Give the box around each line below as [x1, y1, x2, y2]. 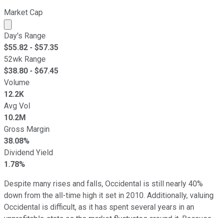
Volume [4, 77, 30, 87]
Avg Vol [4, 101, 30, 110]
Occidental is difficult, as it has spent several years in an [4, 202, 194, 212]
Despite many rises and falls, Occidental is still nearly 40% [4, 179, 203, 188]
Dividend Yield [4, 147, 53, 157]
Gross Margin [4, 124, 50, 134]
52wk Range [4, 54, 46, 64]
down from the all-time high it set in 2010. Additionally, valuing [4, 190, 214, 200]
